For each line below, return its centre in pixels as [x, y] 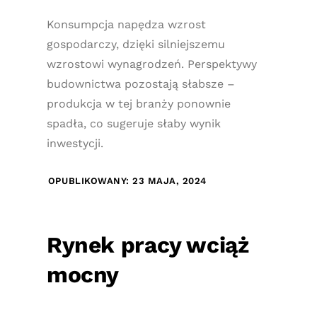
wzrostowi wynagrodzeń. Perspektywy [151, 64]
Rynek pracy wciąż [148, 245]
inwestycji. [75, 143]
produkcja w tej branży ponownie [138, 104]
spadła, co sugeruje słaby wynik [133, 123]
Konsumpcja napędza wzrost [126, 24]
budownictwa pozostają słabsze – [140, 84]
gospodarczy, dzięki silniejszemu [136, 44]
